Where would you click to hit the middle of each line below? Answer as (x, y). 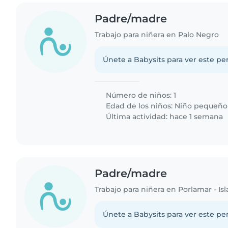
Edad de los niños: (139, 106)
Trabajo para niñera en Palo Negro (157, 34)
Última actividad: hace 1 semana (164, 116)
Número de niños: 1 (140, 95)
